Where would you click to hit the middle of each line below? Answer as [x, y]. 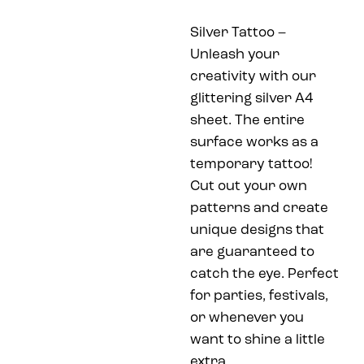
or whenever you [247, 318]
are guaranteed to [252, 252]
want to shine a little [258, 340]
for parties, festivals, [259, 296]
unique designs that [257, 230]
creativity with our [253, 76]
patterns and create [259, 208]
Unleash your [235, 54]
